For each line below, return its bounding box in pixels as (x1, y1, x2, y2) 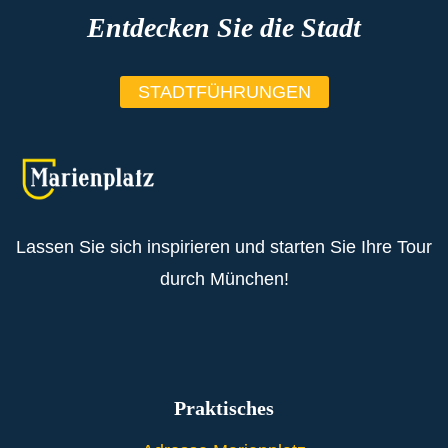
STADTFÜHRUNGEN (137, 81, 311, 102)
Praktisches (174, 396, 274, 419)
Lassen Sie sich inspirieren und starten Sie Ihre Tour (16, 236, 432, 257)
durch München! (159, 268, 289, 289)
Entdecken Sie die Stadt (87, 11, 361, 43)
